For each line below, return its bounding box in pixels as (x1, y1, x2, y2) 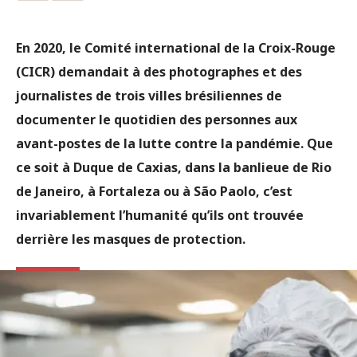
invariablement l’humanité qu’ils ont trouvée (16, 206, 304, 224)
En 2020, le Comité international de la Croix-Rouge (16, 39, 335, 57)
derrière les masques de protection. (16, 230, 245, 248)
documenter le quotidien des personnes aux (16, 111, 297, 128)
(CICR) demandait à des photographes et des (16, 63, 302, 80)
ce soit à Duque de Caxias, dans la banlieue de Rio (16, 159, 331, 176)
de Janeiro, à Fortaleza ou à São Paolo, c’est (16, 182, 292, 200)
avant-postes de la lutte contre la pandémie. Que (16, 135, 333, 152)
